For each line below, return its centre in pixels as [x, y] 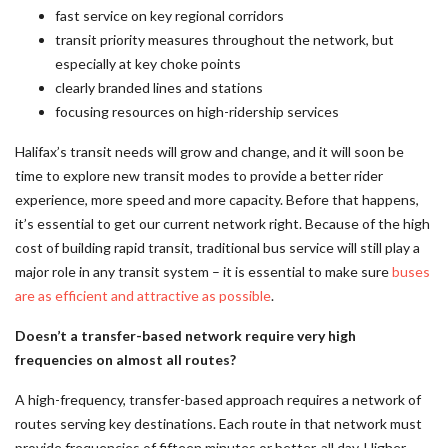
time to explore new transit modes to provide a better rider [199, 175]
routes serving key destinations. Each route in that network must [218, 423]
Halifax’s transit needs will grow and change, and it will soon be [209, 151]
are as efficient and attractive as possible [143, 295]
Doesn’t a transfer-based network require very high [185, 335]
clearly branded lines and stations [159, 87]
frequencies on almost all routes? [127, 359]
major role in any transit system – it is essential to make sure [203, 271]
